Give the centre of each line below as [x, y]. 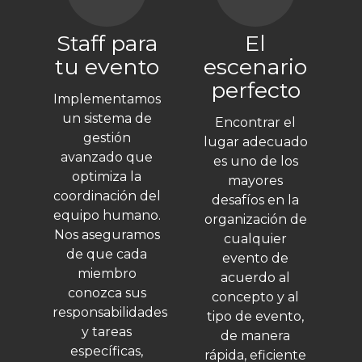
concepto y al [255, 297]
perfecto [255, 90]
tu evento [107, 66]
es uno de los [255, 162]
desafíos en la [255, 200]
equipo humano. [107, 216]
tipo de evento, [255, 317]
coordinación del [107, 196]
